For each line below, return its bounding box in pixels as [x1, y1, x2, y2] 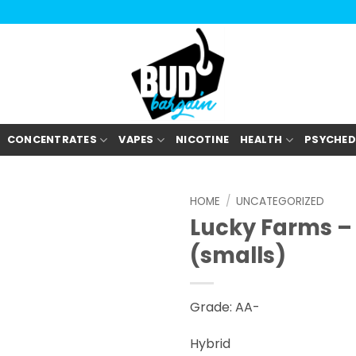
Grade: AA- [190, 297, 260, 316]
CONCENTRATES [6, 133, 97, 146]
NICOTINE [176, 133, 230, 146]
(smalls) [190, 239, 286, 271]
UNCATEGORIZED [236, 194, 325, 209]
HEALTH [240, 133, 283, 146]
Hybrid [190, 334, 230, 353]
